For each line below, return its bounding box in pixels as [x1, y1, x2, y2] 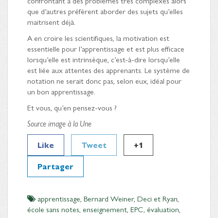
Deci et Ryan [137, 192, 178, 204]
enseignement [83, 203, 127, 215]
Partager [37, 160, 73, 172]
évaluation [147, 203, 179, 215]
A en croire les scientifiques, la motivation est [27, 32, 169, 43]
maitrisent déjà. [27, 16, 75, 27]
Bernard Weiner [84, 192, 134, 204]
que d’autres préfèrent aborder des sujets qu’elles [27, 5, 183, 17]
